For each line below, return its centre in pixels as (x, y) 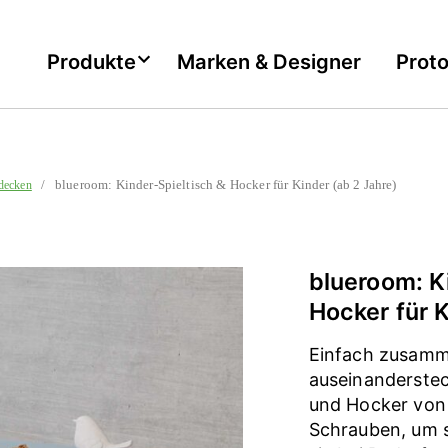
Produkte (91, 61)
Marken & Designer (268, 61)
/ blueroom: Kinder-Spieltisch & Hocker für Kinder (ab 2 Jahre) (214, 184)
